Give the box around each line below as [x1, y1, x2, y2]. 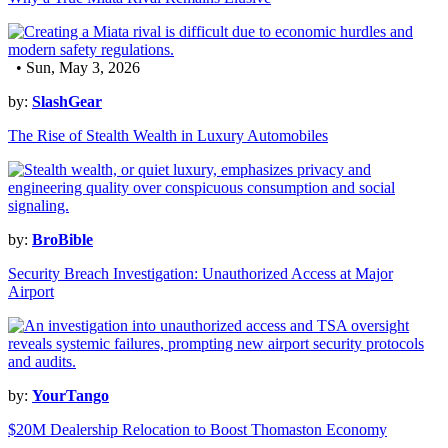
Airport [8, 283, 54, 301]
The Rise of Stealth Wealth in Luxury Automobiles [8, 127, 328, 145]
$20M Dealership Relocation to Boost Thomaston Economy [8, 421, 387, 439]
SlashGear [32, 93, 102, 111]
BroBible [32, 231, 93, 249]
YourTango [32, 387, 109, 405]
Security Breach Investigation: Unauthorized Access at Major [8, 265, 393, 283]
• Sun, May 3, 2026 [8, 59, 140, 77]
